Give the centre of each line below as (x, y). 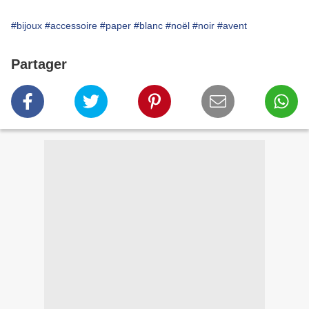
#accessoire (71, 26)
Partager (39, 64)
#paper (116, 26)
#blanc (148, 26)
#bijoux (27, 26)
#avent (232, 26)
